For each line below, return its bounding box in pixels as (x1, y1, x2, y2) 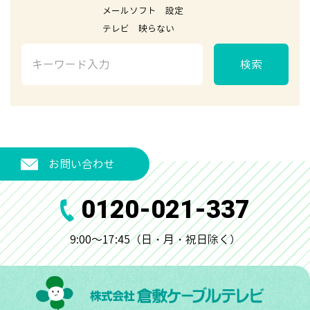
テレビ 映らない (21, 21, 174, 35)
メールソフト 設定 (21, 3, 183, 17)
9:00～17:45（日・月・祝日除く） (69, 232, 241, 247)
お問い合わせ (48, 156, 115, 172)
